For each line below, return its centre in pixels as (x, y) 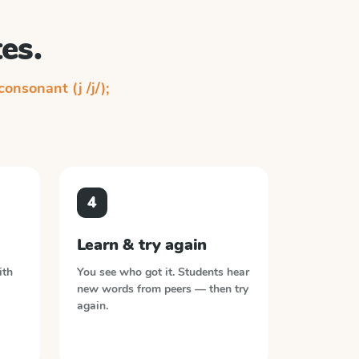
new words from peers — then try (162, 289)
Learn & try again (142, 245)
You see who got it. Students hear (163, 272)
